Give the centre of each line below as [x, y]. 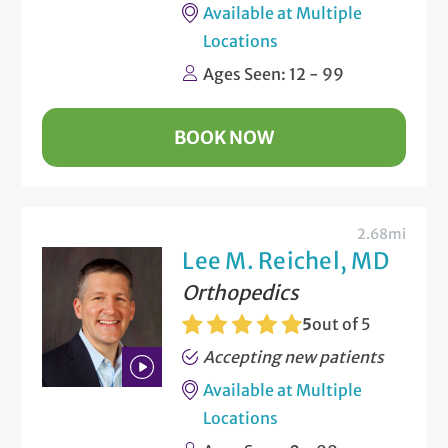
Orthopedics [241, 292]
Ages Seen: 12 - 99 [274, 73]
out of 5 [342, 323]
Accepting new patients [294, 356]
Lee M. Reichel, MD [285, 260]
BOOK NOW [224, 137]
